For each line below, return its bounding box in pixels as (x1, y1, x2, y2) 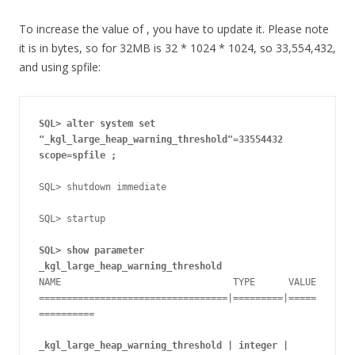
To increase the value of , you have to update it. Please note (19, 21, 329, 36)
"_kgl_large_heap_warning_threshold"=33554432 (39, 134, 283, 145)
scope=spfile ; (39, 150, 116, 161)
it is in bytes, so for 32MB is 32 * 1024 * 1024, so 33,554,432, (19, 40, 336, 55)
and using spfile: (19, 59, 101, 74)
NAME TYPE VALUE (39, 277, 316, 288)
